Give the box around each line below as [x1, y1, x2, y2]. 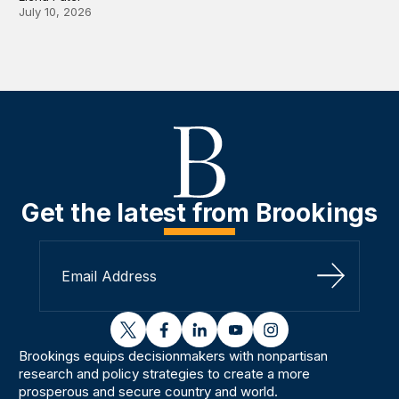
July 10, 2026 [19, 4, 93, 20]
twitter [126, 328, 170, 346]
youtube [233, 328, 289, 346]
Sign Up [330, 276, 385, 295]
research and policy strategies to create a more [19, 365, 311, 383]
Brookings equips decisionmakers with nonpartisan [19, 347, 329, 365]
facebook [162, 328, 228, 346]
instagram [269, 328, 337, 346]
